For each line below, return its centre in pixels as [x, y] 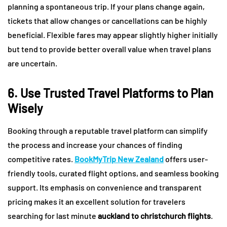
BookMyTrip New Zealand [119, 159]
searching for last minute [53, 216]
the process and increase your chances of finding [95, 145]
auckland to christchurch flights [154, 216]
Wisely [25, 108]
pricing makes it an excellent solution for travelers [97, 202]
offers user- [186, 159]
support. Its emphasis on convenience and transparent [105, 187]
